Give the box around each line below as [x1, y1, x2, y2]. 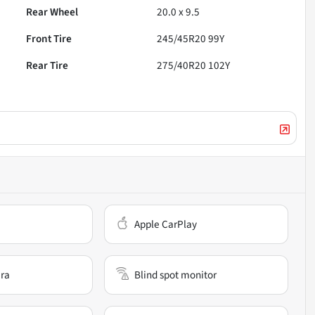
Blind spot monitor [134, 267, 217, 283]
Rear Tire [26, 58, 69, 74]
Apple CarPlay [134, 217, 198, 233]
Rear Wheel [26, 4, 79, 20]
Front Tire [26, 31, 72, 47]
